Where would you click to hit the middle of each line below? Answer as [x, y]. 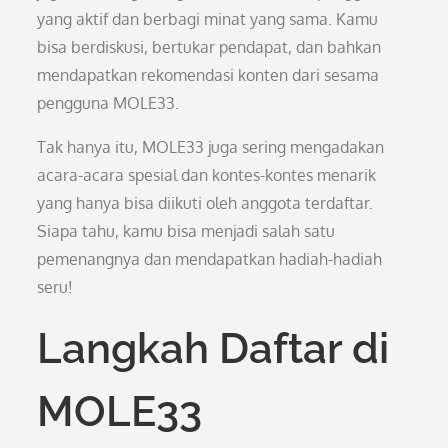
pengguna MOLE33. [108, 103]
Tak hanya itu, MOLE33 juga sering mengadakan [211, 147]
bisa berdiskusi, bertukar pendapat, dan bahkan [209, 47]
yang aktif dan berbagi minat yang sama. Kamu [208, 19]
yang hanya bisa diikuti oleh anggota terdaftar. [205, 203]
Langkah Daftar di [213, 348]
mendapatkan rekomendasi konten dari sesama [208, 75]
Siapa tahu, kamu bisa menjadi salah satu [186, 231]
